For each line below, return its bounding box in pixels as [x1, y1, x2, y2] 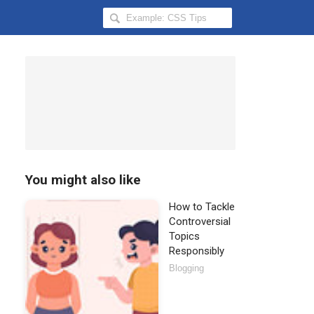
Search [103, 8, 142, 25]
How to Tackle [169, 200, 235, 213]
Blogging [169, 263, 204, 273]
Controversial [169, 215, 231, 228]
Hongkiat [103, 26, 156, 43]
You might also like [25, 172, 141, 188]
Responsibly [169, 245, 224, 257]
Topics [169, 230, 200, 243]
